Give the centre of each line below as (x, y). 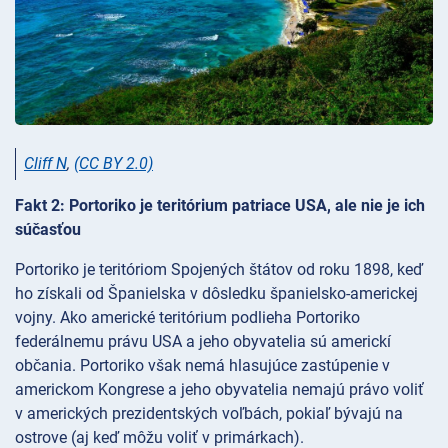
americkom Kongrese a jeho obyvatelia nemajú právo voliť (219, 389)
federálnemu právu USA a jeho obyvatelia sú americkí (203, 341)
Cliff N (45, 164)
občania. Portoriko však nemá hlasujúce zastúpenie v (202, 365)
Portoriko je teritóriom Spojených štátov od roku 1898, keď (219, 269)
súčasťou (48, 229)
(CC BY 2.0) (113, 164)
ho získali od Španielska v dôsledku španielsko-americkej (216, 293)
